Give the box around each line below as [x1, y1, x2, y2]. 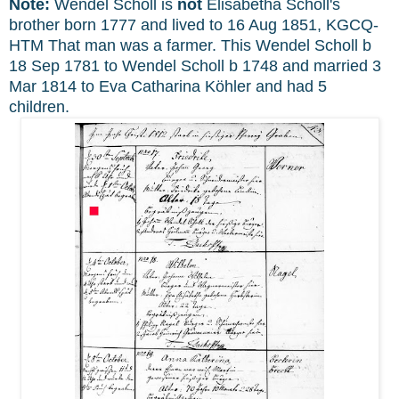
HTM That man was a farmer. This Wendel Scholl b [9, 37, 371, 55]
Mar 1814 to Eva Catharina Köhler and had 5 [9, 77, 327, 96]
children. [9, 98, 69, 117]
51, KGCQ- [299, 16, 379, 35]
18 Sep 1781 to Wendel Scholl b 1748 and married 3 [9, 57, 381, 76]
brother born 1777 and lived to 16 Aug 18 [9, 16, 299, 35]
